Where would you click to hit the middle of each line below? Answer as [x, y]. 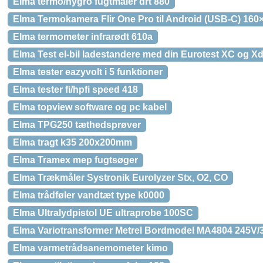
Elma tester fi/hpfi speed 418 [75, 90]
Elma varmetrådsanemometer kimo [90, 248]
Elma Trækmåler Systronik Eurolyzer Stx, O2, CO [120, 178]
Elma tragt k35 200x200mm [73, 142]
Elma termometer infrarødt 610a [83, 37]
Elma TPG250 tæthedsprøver [77, 125]
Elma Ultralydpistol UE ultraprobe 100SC [103, 213]
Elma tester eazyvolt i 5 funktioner [88, 72]
